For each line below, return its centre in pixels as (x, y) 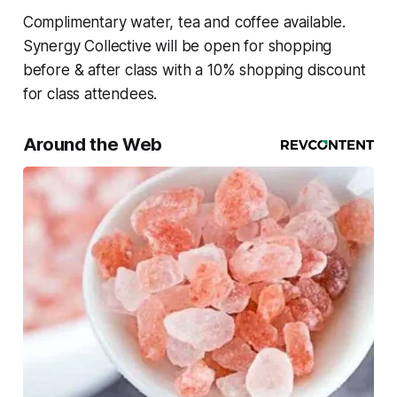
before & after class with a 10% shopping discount (194, 70)
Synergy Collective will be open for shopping (177, 47)
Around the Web (92, 145)
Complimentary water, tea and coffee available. (184, 23)
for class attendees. (90, 94)
